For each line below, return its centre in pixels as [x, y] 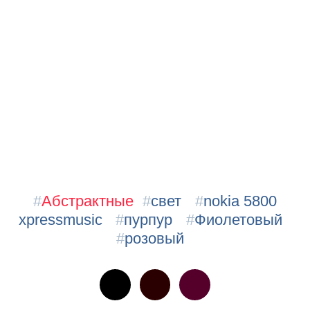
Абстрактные [88, 201]
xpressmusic [60, 219]
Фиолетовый [238, 219]
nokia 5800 [240, 201]
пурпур [148, 219]
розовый [155, 238]
